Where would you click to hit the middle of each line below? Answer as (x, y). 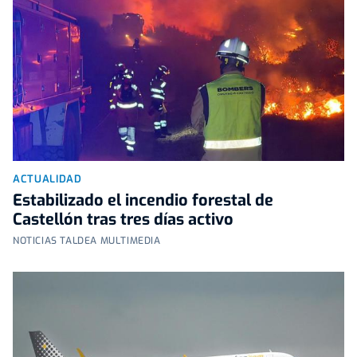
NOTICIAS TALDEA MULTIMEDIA (87, 241)
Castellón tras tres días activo (123, 220)
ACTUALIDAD (47, 179)
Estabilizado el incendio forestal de (143, 201)
